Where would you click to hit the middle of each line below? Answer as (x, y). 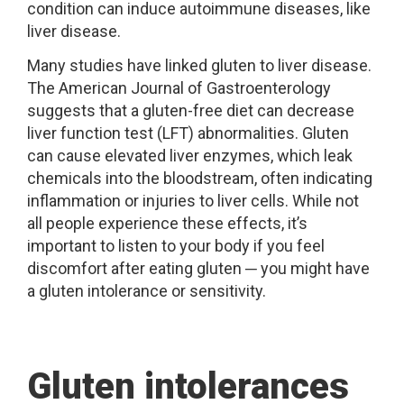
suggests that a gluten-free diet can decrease (191, 110)
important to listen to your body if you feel (176, 245)
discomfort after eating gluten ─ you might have (198, 268)
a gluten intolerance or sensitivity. (147, 290)
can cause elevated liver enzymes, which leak (190, 155)
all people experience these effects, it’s (167, 223)
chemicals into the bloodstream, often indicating (200, 178)
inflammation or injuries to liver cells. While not (193, 200)
